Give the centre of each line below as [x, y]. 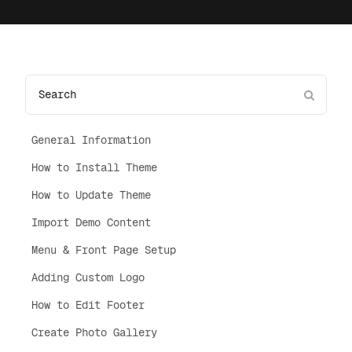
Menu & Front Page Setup [104, 250]
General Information [91, 140]
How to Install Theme [94, 167]
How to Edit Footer [88, 305]
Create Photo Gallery [94, 332]
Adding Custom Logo [88, 277]
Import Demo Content [91, 222]
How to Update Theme [91, 195]
